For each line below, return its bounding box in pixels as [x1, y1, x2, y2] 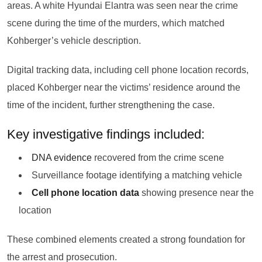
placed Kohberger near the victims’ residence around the [7, 82, 240, 92]
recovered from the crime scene [92, 153, 224, 163]
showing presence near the [139, 188, 254, 198]
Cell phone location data [32, 188, 139, 198]
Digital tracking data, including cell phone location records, [7, 65, 249, 75]
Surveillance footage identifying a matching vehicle [32, 170, 242, 180]
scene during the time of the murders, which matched [7, 18, 225, 28]
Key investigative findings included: [7, 127, 205, 142]
